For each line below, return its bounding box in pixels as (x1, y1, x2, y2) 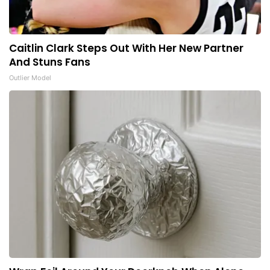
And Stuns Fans (9, 55, 90, 70)
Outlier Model (9, 74, 51, 83)
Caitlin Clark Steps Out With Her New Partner (9, 41, 243, 56)
